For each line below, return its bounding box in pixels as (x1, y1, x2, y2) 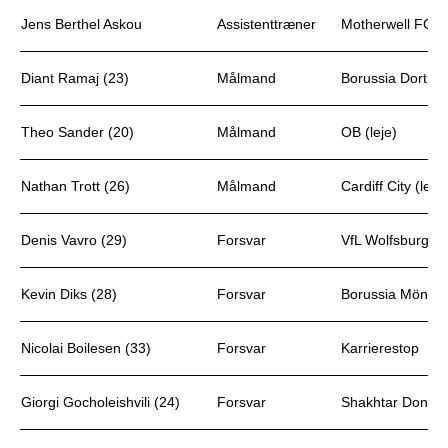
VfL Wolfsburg (341, 232, 433, 248)
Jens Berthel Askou (21, 16, 142, 32)
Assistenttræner (217, 16, 316, 32)
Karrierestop (341, 340, 419, 356)
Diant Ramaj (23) (21, 70, 129, 86)
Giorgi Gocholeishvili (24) (21, 394, 184, 410)
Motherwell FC (341, 16, 433, 32)
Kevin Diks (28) (21, 286, 117, 302)
